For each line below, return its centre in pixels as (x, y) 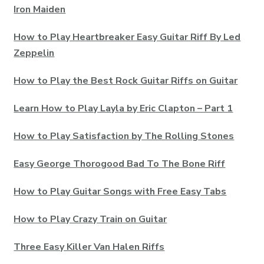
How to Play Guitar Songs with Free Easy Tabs (120, 191)
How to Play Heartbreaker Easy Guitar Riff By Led (127, 37)
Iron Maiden (40, 9)
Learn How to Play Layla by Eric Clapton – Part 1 (123, 108)
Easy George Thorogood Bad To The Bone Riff (120, 164)
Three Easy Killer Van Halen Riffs (89, 247)
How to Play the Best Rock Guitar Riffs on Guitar (126, 80)
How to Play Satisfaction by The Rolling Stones (124, 136)
